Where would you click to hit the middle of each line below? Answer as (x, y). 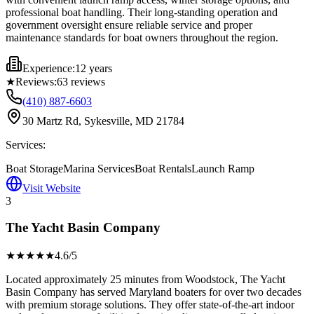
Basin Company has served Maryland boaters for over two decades (153, 292)
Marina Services (99, 168)
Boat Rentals (163, 168)
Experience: (49, 68)
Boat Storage (34, 168)
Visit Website (52, 188)
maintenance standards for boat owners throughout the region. (142, 37)
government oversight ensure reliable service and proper (129, 25)
